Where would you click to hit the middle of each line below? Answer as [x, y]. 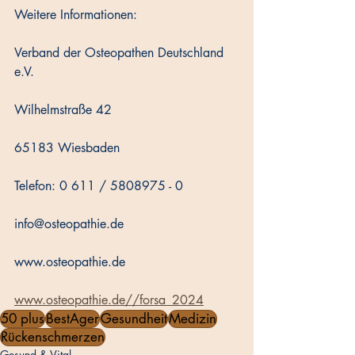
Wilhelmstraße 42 [63, 110]
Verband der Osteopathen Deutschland [121, 53]
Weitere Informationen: [76, 15]
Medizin [193, 319]
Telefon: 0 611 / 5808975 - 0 [99, 186]
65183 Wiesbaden [67, 148]
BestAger [73, 319]
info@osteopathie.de [69, 224]
